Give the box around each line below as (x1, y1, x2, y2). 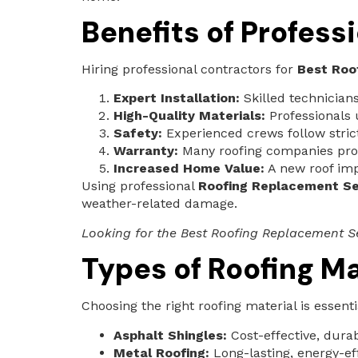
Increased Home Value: (113, 161, 265, 177)
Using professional (82, 178, 198, 194)
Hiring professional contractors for (82, 61, 297, 77)
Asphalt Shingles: (113, 327, 227, 343)
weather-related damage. (82, 196, 237, 212)
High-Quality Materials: (113, 108, 265, 124)
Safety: (113, 125, 162, 141)
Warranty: (113, 143, 178, 159)
